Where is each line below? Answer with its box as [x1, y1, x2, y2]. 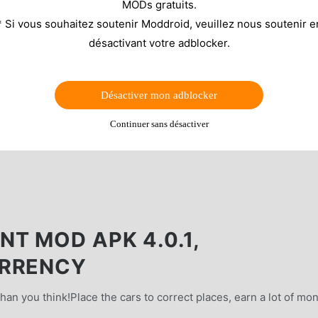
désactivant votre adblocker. [88, 35, 230, 50]
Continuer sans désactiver [109, 118, 209, 129]
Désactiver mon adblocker [101, 89, 217, 101]
